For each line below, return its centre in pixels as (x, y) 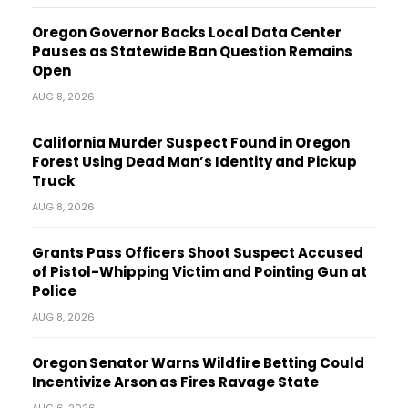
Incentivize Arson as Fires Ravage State (175, 382)
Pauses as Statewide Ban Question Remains (192, 52)
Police (54, 291)
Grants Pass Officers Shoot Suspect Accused (198, 253)
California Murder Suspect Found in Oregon (191, 143)
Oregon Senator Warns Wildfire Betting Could (198, 363)
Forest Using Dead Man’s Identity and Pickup (194, 162)
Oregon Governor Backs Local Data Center (187, 33)
